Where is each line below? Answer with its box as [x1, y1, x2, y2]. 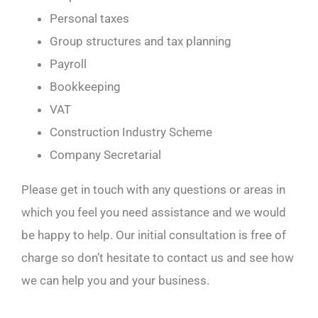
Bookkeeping [49, 79, 121, 94]
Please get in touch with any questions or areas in [21, 182, 285, 197]
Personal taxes [49, 11, 129, 26]
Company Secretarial [49, 147, 161, 162]
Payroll [49, 56, 87, 71]
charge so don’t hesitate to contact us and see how [21, 250, 294, 265]
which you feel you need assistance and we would [21, 204, 286, 219]
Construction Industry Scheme [49, 124, 212, 139]
